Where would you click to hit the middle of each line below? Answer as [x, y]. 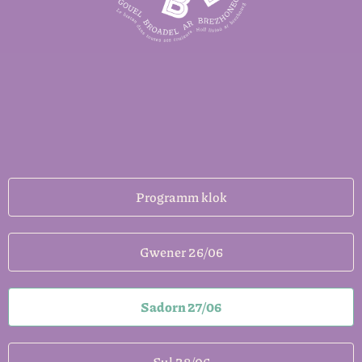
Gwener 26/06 [181, 251]
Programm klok [181, 196]
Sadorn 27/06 [181, 306]
